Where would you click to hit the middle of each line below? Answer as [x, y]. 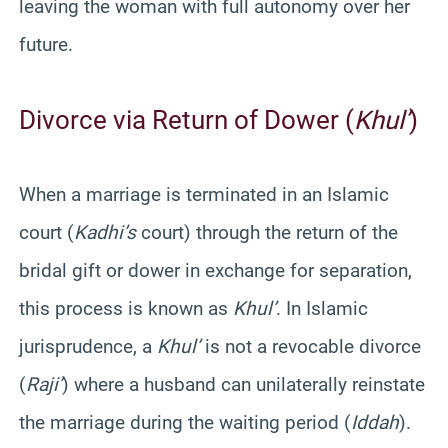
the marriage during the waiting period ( [185, 422]
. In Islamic [322, 308]
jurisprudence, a [88, 346]
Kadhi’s [105, 232]
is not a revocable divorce [310, 346]
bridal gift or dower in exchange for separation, [215, 270]
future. [46, 44]
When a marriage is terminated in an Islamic [204, 194]
